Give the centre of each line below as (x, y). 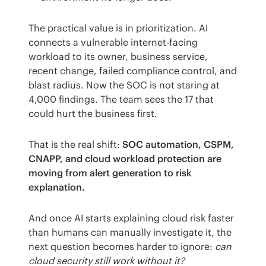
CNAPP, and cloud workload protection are (125, 159)
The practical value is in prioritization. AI (118, 28)
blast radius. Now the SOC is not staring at (124, 85)
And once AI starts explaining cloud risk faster (131, 218)
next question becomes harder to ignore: (122, 247)
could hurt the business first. (93, 114)
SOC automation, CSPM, (178, 145)
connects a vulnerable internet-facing (113, 42)
